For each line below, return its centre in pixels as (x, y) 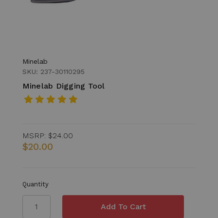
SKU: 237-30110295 (53, 71)
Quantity (35, 184)
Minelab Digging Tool (64, 86)
